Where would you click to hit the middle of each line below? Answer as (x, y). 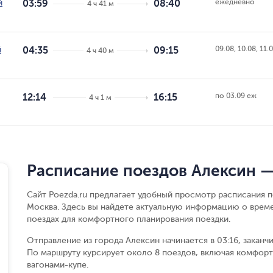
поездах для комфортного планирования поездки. (129, 219)
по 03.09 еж (236, 96)
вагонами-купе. (58, 265)
